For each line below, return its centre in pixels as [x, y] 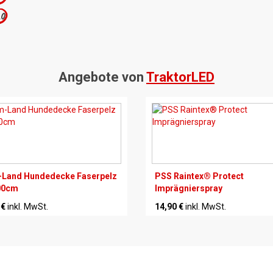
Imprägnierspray [189, 188]
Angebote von [102, 77]
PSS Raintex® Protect [199, 176]
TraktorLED [180, 77]
